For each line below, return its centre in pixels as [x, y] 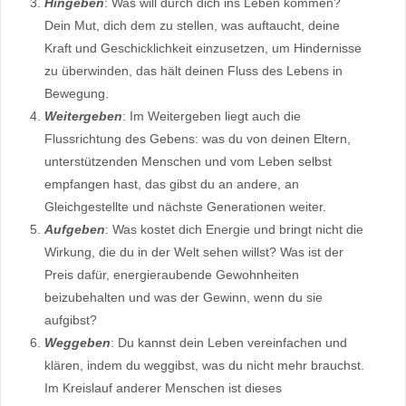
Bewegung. [77, 94]
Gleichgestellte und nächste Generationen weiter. [185, 207]
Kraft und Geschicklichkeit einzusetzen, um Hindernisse [203, 48]
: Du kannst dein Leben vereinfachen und [229, 343]
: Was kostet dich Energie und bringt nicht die [234, 230]
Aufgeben [75, 230]
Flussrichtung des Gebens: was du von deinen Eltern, [198, 139]
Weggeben [77, 343]
